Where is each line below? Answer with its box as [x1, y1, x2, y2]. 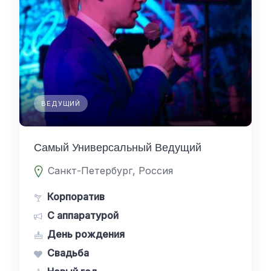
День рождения [47, 228, 125, 240]
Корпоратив [47, 191, 105, 203]
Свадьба [47, 247, 89, 259]
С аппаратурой [47, 209, 119, 221]
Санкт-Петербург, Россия [48, 165, 174, 177]
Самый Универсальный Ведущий [34, 140, 201, 154]
